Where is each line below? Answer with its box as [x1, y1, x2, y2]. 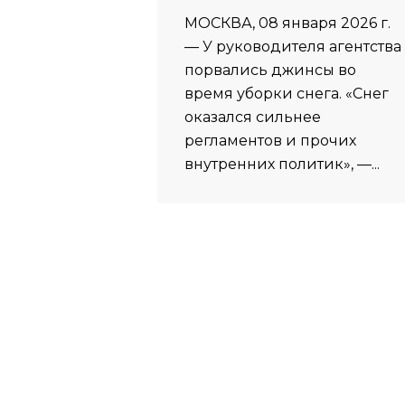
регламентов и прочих [184, 132, 356, 150]
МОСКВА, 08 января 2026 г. [184, 14, 391, 33]
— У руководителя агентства [184, 38, 401, 56]
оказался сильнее [184, 108, 321, 127]
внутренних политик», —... [184, 155, 380, 174]
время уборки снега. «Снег [184, 85, 389, 103]
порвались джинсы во [184, 61, 356, 80]
